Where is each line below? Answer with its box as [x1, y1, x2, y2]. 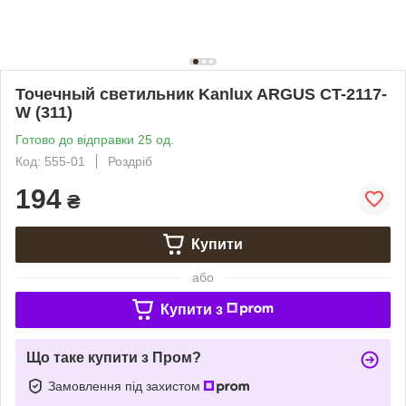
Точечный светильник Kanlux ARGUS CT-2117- [15, 84, 387, 103]
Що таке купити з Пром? [26, 349, 201, 365]
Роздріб [108, 153, 152, 169]
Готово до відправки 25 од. [15, 131, 174, 147]
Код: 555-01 [15, 153, 85, 169]
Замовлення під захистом [48, 378, 204, 393]
